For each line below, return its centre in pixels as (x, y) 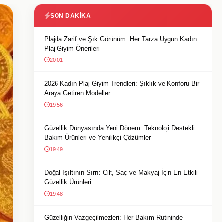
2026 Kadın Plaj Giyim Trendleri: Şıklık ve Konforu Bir (122, 83)
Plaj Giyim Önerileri (72, 48)
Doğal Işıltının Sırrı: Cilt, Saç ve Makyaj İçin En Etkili (121, 173)
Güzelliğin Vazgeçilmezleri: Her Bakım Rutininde (113, 217)
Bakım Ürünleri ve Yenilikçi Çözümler (97, 138)
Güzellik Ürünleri (68, 182)
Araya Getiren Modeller (77, 93)
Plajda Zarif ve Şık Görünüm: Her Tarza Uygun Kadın (120, 39)
